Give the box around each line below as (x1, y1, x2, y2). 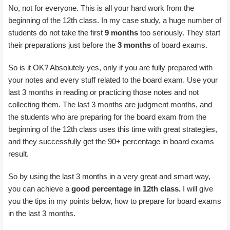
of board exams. (151, 41, 207, 49)
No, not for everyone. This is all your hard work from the (8, 4, 194, 12)
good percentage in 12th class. (69, 184, 183, 193)
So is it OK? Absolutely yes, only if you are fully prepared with (8, 63, 213, 72)
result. (8, 149, 29, 158)
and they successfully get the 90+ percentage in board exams (8, 137, 214, 146)
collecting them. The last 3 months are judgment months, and (8, 100, 212, 109)
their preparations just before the (8, 41, 118, 49)
